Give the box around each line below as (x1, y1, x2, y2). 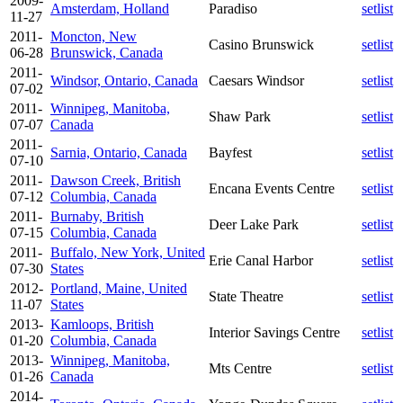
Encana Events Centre (209, 180, 335, 196)
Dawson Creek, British (50, 172, 181, 188)
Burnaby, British (50, 208, 144, 224)
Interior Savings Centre (209, 324, 340, 340)
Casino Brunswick (209, 36, 314, 52)
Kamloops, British (50, 316, 154, 332)
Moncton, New (50, 28, 137, 44)
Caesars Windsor (209, 72, 304, 88)
